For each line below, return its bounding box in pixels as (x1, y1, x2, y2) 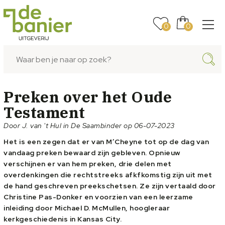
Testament (4, 102, 85, 122)
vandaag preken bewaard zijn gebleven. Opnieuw (4, 148, 181, 157)
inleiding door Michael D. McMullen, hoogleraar (4, 203, 170, 212)
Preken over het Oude (4, 87, 172, 106)
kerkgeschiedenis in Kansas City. (4, 214, 122, 223)
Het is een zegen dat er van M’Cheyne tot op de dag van (4, 137, 209, 146)
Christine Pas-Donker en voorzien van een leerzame (4, 192, 193, 201)
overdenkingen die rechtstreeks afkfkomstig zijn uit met (4, 170, 212, 179)
